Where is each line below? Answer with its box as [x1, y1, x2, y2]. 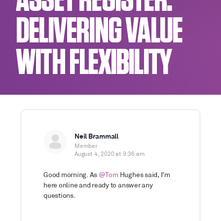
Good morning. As [43, 172, 99, 179]
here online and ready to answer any [43, 182, 153, 189]
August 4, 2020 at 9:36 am [74, 151, 145, 157]
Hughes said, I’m [118, 172, 170, 179]
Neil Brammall [74, 133, 118, 141]
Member [74, 144, 98, 149]
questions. [43, 192, 75, 200]
